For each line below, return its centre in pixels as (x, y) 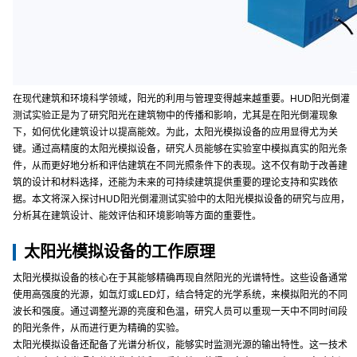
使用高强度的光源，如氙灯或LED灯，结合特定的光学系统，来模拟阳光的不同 (180, 295)
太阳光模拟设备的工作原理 (120, 252)
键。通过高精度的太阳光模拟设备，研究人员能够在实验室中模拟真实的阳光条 (180, 149)
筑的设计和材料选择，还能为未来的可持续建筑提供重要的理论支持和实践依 (175, 182)
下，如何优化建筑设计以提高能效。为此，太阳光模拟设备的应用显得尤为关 (175, 132)
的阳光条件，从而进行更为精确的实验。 (99, 328)
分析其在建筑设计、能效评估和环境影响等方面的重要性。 (137, 216)
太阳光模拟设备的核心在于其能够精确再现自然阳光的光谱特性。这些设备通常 (180, 278)
